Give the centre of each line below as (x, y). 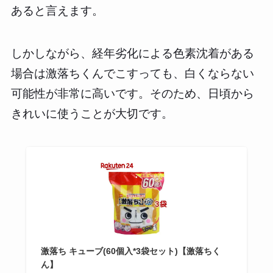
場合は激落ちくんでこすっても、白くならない (132, 74)
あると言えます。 (57, 10)
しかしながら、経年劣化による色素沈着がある (132, 54)
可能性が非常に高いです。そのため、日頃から (132, 94)
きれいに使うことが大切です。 (92, 114)
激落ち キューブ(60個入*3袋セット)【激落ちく (130, 251)
